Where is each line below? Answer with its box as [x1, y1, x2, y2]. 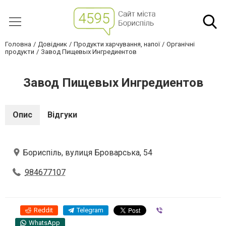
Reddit [34, 206, 53, 214]
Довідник [38, 40, 67, 48]
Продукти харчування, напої [74, 40, 160, 48]
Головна [5, 40, 31, 48]
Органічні [166, 40, 195, 48]
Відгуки [47, 110, 77, 120]
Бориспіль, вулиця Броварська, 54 [23, 148, 152, 157]
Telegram [77, 206, 103, 214]
